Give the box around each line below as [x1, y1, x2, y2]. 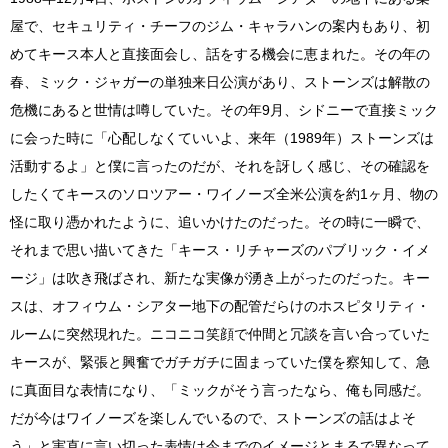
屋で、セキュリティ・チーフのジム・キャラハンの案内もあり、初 [10, 17, 430, 34]
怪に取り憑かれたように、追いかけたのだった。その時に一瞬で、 [10, 213, 430, 230]
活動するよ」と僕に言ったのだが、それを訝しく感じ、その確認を [10, 157, 430, 174]
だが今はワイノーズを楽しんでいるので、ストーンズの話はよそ [10, 409, 416, 426]
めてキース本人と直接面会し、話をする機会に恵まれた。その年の [10, 45, 430, 62]
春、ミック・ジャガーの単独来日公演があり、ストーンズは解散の [10, 73, 430, 90]
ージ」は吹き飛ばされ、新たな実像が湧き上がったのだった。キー [10, 269, 430, 286]
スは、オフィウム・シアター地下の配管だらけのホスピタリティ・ [10, 297, 430, 314]
